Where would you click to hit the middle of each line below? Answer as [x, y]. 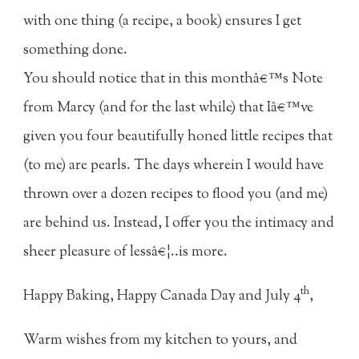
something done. [76, 50]
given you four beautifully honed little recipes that [178, 137]
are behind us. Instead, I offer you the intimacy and [179, 223]
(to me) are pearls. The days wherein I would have [174, 165]
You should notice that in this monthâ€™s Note [173, 79]
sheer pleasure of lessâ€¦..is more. [126, 252]
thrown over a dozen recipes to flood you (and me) [176, 194]
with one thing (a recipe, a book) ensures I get [163, 21]
